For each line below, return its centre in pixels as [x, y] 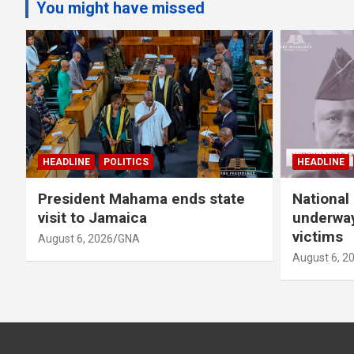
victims [318, 236]
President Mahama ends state [141, 198]
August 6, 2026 [75, 238]
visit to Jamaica [92, 217]
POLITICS [126, 162]
